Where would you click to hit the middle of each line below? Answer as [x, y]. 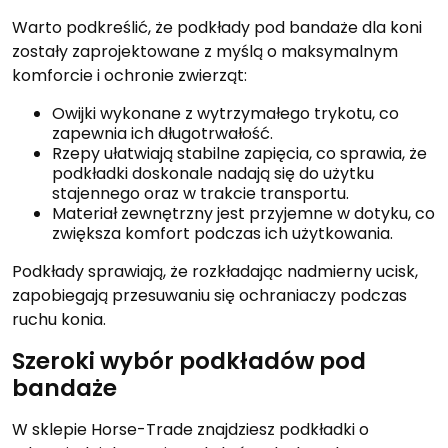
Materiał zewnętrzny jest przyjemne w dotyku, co [243, 213]
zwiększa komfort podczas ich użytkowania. [222, 233]
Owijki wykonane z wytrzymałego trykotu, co [225, 113]
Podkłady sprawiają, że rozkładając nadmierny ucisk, [215, 271]
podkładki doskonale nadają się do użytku [213, 173]
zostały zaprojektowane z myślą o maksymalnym [205, 51]
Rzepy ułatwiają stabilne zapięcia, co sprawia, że [239, 153]
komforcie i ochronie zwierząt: [129, 75]
